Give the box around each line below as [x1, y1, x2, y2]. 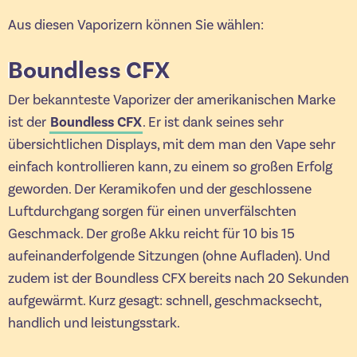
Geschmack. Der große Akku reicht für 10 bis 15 [8, 224, 295, 243]
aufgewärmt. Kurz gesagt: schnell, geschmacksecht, [8, 291, 321, 310]
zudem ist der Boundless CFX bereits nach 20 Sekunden [8, 269, 349, 288]
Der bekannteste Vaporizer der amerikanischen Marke [8, 90, 335, 109]
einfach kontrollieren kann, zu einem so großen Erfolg [8, 157, 332, 176]
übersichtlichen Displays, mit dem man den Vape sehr [8, 135, 335, 154]
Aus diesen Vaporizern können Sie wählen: [8, 16, 264, 35]
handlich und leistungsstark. [8, 313, 180, 332]
